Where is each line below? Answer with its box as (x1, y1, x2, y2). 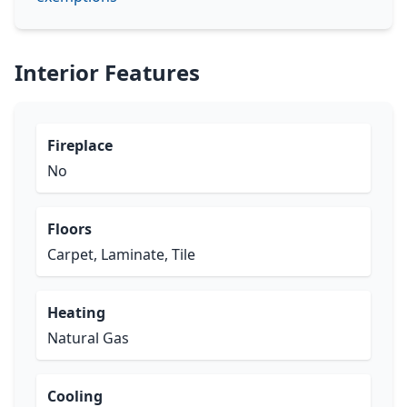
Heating (47, 303, 105, 323)
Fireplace (47, 135, 113, 155)
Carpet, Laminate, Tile (47, 244, 195, 264)
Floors (47, 219, 92, 239)
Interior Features (15, 57, 200, 87)
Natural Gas (47, 328, 129, 348)
